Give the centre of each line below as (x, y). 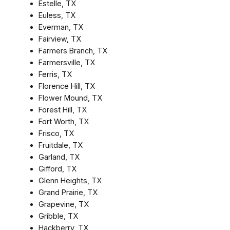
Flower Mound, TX (70, 98)
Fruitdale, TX (60, 145)
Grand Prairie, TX (68, 192)
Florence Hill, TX (66, 86)
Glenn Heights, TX (70, 180)
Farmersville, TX (66, 62)
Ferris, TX (55, 74)
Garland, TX (59, 157)
